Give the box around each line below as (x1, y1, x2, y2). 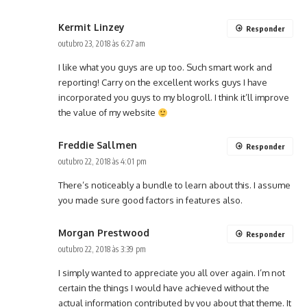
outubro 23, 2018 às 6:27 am (58, 38, 145, 49)
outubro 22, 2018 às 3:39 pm (58, 244, 146, 255)
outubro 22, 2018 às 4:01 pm (58, 156, 147, 167)
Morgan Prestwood (58, 227, 149, 239)
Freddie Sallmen (58, 139, 137, 151)
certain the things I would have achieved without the (58, 282, 269, 294)
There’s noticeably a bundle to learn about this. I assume (58, 180, 291, 191)
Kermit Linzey (58, 21, 125, 34)
